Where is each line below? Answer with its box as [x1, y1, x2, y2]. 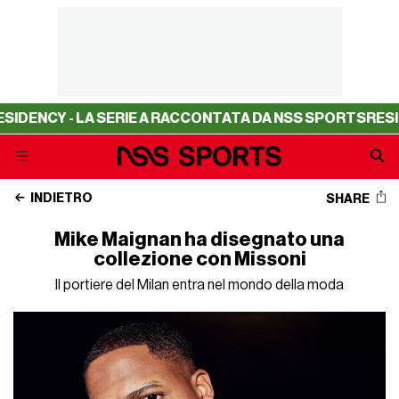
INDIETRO [28, 192, 94, 205]
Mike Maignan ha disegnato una [54, 230, 345, 249]
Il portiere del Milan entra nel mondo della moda [55, 278, 344, 292]
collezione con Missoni [93, 249, 306, 269]
